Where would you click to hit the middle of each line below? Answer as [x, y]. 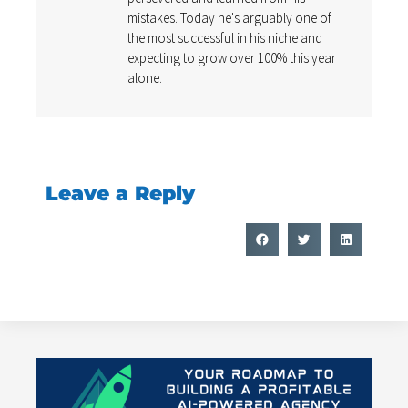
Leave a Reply [120, 194]
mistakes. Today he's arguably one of [229, 18]
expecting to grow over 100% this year [232, 58]
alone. [145, 78]
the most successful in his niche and [225, 38]
